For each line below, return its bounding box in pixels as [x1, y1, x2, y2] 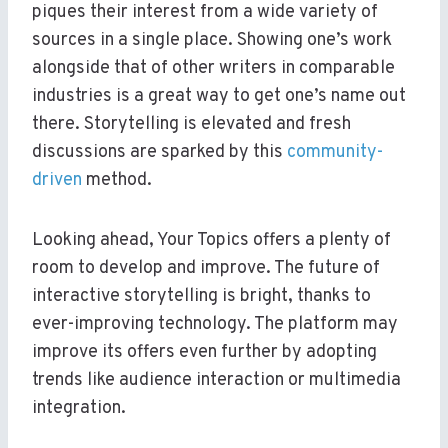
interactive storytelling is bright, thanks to [32, 285, 371, 309]
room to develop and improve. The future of [32, 257, 380, 281]
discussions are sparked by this [32, 141, 287, 165]
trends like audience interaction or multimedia [32, 369, 401, 393]
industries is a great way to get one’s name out [32, 85, 406, 109]
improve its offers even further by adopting [32, 341, 377, 365]
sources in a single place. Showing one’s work [32, 29, 392, 53]
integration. [32, 397, 126, 421]
